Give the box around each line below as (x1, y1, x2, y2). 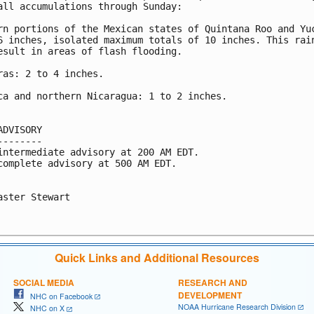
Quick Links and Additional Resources (55, 249, 259, 266)
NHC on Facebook (24, 290, 93, 301)
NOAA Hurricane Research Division (178, 301, 296, 312)
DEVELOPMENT (178, 288, 242, 301)
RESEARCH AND (178, 275, 247, 289)
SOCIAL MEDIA (13, 275, 74, 289)
